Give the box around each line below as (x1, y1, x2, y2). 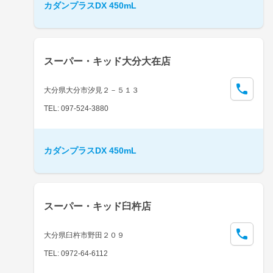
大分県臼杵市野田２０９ (44, 230, 124, 239)
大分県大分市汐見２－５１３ (44, 85, 139, 94)
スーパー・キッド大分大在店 (44, 55, 171, 66)
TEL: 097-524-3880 (44, 104, 108, 113)
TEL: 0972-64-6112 (44, 249, 108, 258)
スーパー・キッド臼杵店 (44, 200, 151, 211)
